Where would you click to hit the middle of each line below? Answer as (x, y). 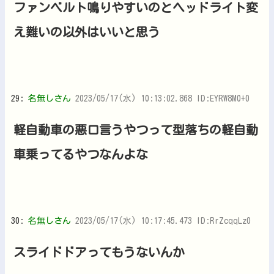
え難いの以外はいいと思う (87, 31)
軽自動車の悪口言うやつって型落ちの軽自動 (136, 129)
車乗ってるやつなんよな (81, 154)
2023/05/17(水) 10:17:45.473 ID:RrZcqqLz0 (163, 220)
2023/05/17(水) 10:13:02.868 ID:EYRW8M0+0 (162, 98)
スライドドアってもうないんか (99, 252)
